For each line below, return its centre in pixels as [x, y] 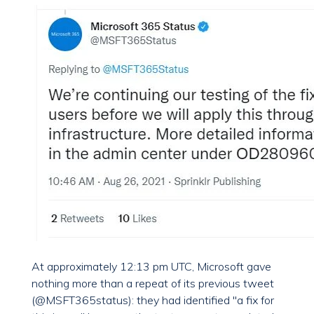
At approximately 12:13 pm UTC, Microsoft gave [151, 267]
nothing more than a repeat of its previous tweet [153, 284]
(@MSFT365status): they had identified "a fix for [153, 300]
